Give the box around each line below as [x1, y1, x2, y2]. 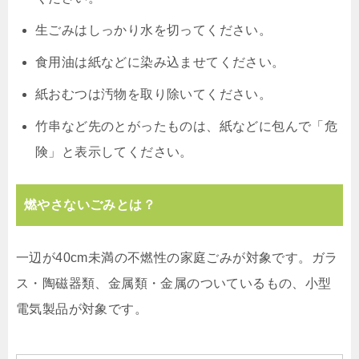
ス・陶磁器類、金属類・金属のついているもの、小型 [16, 276, 332, 290]
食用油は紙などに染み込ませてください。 [35, 54, 285, 69]
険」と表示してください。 [35, 144, 193, 159]
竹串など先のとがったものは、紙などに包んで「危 [35, 119, 338, 133]
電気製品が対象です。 [16, 301, 147, 316]
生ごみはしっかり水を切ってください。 [35, 22, 272, 37]
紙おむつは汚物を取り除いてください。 [35, 87, 272, 101]
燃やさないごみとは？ [24, 197, 155, 212]
